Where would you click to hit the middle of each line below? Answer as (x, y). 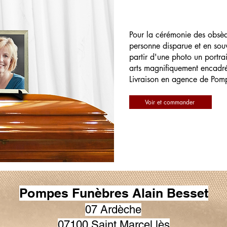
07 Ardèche (113, 210)
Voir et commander (169, 102)
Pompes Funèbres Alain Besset (113, 193)
